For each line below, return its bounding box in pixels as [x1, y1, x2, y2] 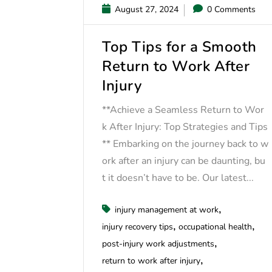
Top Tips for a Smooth [102, 36, 257, 56]
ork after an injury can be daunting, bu [102, 154, 265, 168]
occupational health [178, 220, 252, 233]
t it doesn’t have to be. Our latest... [102, 171, 254, 185]
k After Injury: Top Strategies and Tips [102, 120, 268, 134]
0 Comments [205, 3, 256, 15]
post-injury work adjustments [102, 237, 214, 250]
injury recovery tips [102, 220, 173, 233]
